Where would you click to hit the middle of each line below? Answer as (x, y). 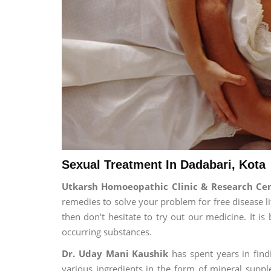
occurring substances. (107, 232)
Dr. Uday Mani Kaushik (115, 253)
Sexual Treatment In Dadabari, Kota (164, 165)
